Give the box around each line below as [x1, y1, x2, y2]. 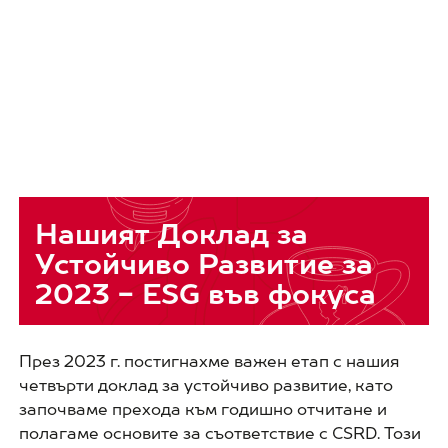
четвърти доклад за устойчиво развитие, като [18, 375, 393, 394]
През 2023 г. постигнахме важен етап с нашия [18, 351, 400, 370]
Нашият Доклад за [34, 216, 308, 250]
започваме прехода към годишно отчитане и [18, 399, 387, 418]
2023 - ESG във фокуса [34, 276, 376, 310]
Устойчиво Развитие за [34, 246, 373, 280]
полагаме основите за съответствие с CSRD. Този [18, 423, 421, 442]
